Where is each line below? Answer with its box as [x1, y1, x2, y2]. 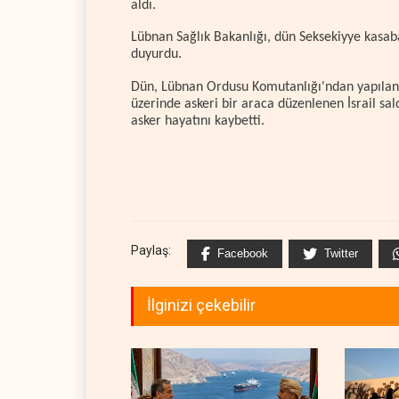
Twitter [324, 246, 358, 260]
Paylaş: [131, 242, 171, 257]
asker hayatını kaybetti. [131, 113, 265, 128]
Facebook [217, 246, 268, 260]
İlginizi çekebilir [147, 295, 256, 314]
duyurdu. [131, 47, 182, 62]
